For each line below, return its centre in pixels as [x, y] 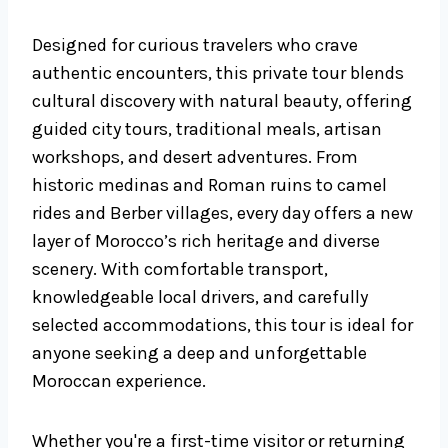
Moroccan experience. [119, 381]
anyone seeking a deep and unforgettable [199, 353]
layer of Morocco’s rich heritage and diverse [206, 241]
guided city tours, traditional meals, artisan [207, 129]
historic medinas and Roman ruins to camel [209, 185]
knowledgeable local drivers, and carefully [200, 297]
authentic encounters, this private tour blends [218, 73]
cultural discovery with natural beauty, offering [222, 101]
